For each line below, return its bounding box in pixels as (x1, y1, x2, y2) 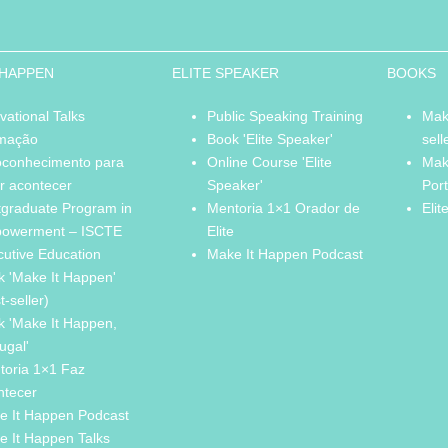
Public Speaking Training (206, 108, 363, 125)
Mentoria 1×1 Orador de (206, 200, 360, 217)
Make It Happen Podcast (206, 246, 363, 263)
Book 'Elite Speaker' (206, 131, 333, 148)
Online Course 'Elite (206, 154, 332, 171)
